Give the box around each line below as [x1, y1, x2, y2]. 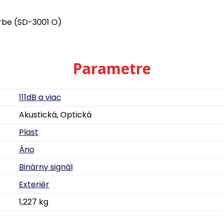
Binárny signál [19, 161, 73, 173]
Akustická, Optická [19, 109, 92, 120]
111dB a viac [19, 92, 61, 103]
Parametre [72, 58, 151, 79]
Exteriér [19, 179, 49, 190]
